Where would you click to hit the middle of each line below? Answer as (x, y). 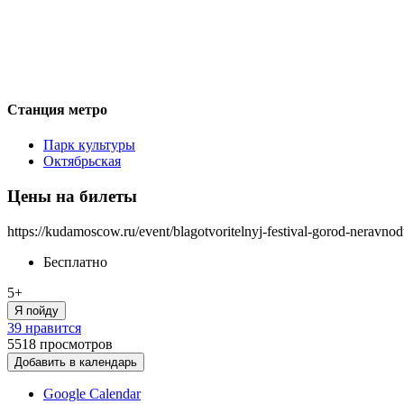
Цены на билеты (72, 196)
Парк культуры (89, 145)
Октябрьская (82, 161)
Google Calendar (92, 393)
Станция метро (57, 109)
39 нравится (44, 327)
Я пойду (37, 310)
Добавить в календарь (76, 362)
